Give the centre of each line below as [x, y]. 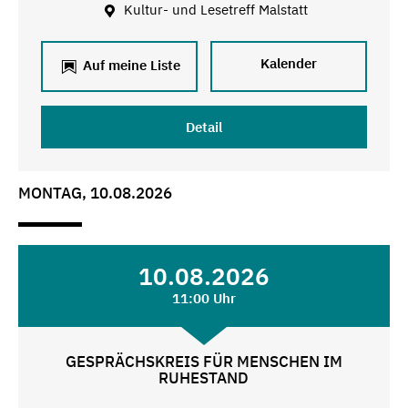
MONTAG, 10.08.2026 [95, 194]
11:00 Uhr [204, 298]
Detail [204, 127]
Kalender [289, 64]
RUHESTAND [204, 377]
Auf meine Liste [129, 66]
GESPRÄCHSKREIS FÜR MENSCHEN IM [204, 361]
